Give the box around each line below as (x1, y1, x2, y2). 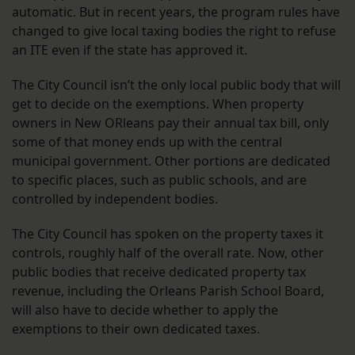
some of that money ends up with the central (12, 133, 282, 151)
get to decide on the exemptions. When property (12, 95, 303, 113)
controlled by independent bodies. (12, 190, 218, 208)
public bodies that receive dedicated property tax (12, 263, 306, 281)
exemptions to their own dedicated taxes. (12, 320, 263, 338)
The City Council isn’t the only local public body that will (12, 76, 341, 94)
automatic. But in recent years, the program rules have (12, 3, 340, 21)
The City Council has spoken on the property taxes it (12, 225, 323, 243)
